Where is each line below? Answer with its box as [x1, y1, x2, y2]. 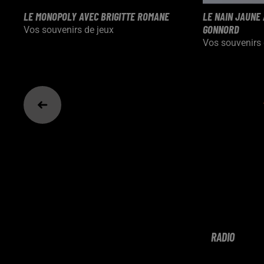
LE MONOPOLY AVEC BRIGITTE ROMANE [24, 9, 169, 23]
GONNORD [203, 22, 240, 36]
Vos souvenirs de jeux [24, 24, 114, 35]
